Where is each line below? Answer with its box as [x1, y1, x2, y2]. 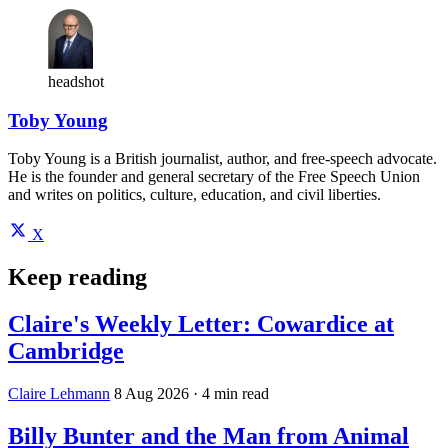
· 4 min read [193, 385, 269, 403]
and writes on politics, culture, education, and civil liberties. [8, 186, 381, 204]
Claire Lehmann [8, 385, 110, 403]
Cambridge [8, 338, 124, 365]
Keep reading [8, 264, 147, 291]
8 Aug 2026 [114, 385, 189, 403]
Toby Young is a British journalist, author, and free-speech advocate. [8, 150, 437, 168]
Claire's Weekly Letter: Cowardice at [8, 311, 394, 338]
